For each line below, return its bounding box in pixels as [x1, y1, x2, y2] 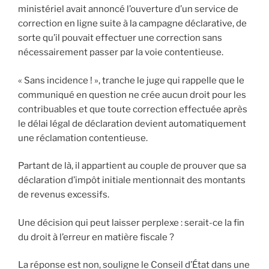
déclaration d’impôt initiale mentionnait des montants [18, 175, 246, 186]
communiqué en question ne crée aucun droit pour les [18, 89, 246, 100]
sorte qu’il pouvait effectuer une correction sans [18, 32, 222, 44]
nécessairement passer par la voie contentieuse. [18, 47, 223, 58]
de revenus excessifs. [18, 189, 109, 201]
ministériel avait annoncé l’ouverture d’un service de [18, 4, 238, 15]
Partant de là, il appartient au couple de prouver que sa [18, 160, 246, 172]
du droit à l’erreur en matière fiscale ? [18, 231, 174, 243]
